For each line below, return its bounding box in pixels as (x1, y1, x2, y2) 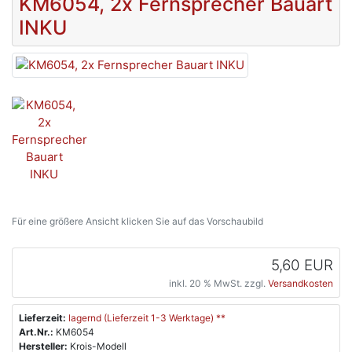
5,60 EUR (271, 255, 333, 274)
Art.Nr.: (19, 325, 53, 338)
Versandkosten (268, 277, 333, 289)
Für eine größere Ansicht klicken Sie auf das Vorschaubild (12, 214, 263, 227)
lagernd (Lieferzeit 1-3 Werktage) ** (68, 311, 225, 324)
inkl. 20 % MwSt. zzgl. (169, 277, 268, 289)
